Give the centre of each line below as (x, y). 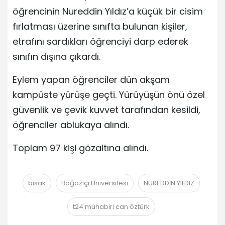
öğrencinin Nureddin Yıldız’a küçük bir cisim (108, 11)
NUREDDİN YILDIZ (169, 183)
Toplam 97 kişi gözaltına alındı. (80, 148)
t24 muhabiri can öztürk (111, 206)
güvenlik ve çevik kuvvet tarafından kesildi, (106, 109)
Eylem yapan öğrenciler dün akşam (91, 79)
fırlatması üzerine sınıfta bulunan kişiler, (100, 26)
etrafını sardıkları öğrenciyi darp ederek (100, 41)
